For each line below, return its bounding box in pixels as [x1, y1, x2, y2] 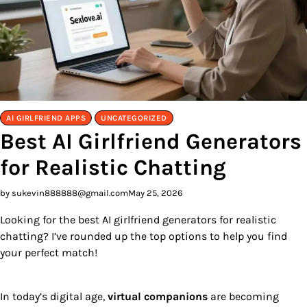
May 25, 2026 [128, 188, 183, 198]
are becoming [208, 290, 279, 303]
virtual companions [108, 290, 208, 303]
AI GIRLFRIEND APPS [6, 113, 86, 123]
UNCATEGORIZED [101, 113, 167, 123]
